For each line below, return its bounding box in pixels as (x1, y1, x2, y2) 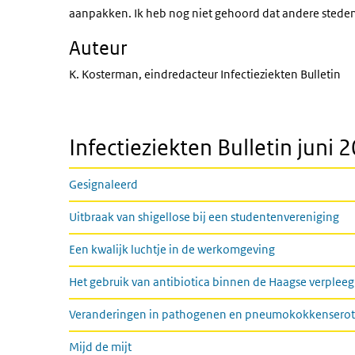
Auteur (69, 36, 128, 59)
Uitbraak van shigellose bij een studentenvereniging (69, 209, 339, 224)
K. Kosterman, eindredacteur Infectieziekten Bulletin (69, 67, 341, 82)
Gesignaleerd (69, 177, 138, 192)
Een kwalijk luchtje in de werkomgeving (69, 242, 275, 257)
